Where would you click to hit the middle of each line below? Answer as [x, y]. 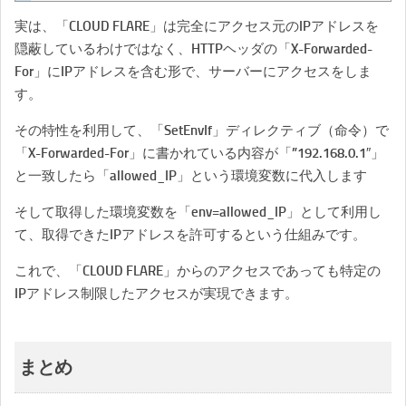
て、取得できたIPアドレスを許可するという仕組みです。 [190, 235]
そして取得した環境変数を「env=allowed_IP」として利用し [198, 212]
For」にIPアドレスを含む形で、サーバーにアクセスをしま [193, 72]
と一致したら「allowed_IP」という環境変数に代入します [191, 176]
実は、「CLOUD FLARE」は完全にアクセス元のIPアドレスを [197, 26]
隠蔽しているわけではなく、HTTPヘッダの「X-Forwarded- [193, 49]
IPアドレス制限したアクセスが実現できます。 [156, 294]
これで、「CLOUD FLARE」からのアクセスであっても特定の [198, 271]
